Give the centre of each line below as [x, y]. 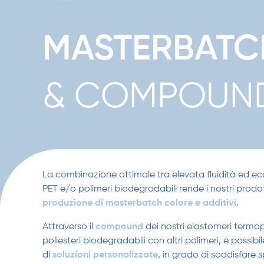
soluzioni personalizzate [105, 255]
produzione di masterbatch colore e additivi [139, 203]
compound [119, 227]
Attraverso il [69, 227]
